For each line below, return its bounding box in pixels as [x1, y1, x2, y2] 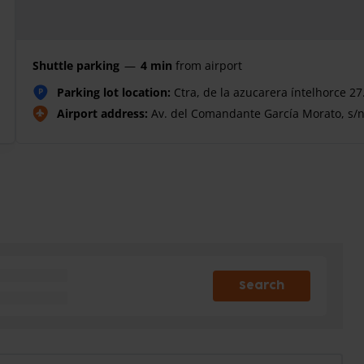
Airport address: [57, 106, 148, 121]
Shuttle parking [32, 58, 119, 73]
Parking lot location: [57, 84, 171, 100]
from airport [175, 58, 242, 73]
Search [246, 280, 285, 291]
